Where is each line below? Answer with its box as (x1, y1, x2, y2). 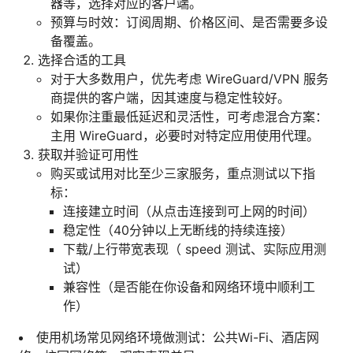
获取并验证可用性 (38, 146, 139, 162)
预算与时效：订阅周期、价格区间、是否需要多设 (50, 13, 328, 30)
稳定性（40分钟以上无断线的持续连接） (63, 221, 293, 238)
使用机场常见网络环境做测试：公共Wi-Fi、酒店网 (36, 329, 319, 345)
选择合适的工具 (38, 51, 126, 68)
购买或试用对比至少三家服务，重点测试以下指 (50, 165, 315, 181)
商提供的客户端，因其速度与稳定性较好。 (50, 89, 290, 106)
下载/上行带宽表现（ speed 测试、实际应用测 (63, 240, 326, 257)
